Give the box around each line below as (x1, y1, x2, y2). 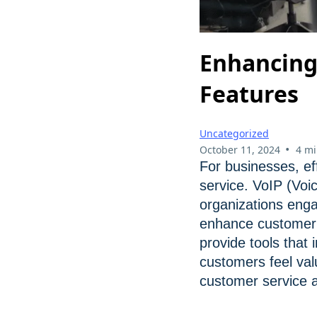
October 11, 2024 (200, 142, 280, 156)
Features (200, 79, 299, 110)
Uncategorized (200, 126, 269, 140)
